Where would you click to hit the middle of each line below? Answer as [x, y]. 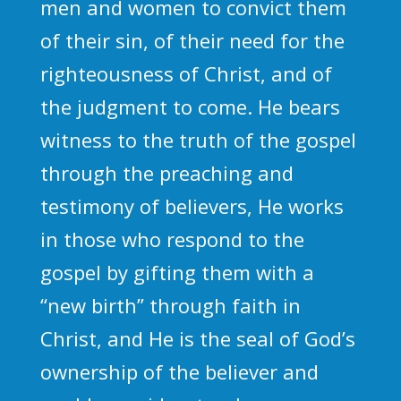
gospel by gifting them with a [177, 272]
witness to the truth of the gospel [198, 139]
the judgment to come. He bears [190, 106]
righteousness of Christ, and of [186, 73]
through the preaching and [166, 172]
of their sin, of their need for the [192, 40]
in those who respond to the [172, 239]
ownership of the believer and [179, 371]
